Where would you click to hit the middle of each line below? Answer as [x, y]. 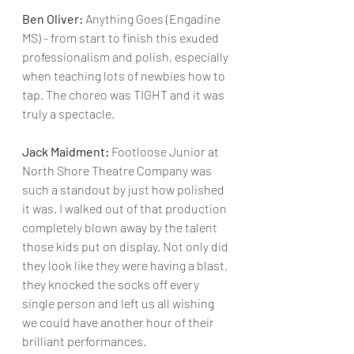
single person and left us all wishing [119, 303]
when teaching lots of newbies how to [125, 75]
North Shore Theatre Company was [118, 170]
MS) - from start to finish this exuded [122, 38]
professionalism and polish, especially [126, 56]
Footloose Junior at [165, 151]
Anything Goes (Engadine [153, 19]
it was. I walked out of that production [126, 208]
